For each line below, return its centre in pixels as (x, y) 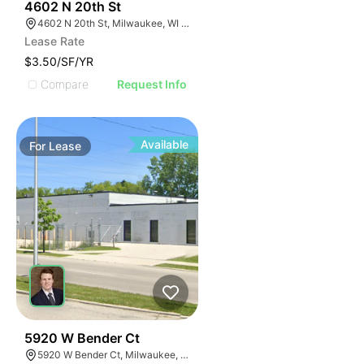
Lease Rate (54, 41)
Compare (65, 84)
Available (165, 144)
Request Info (152, 84)
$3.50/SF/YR (59, 61)
